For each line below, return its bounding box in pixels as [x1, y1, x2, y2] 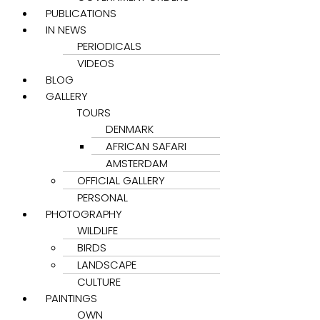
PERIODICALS [77, 38, 141, 54]
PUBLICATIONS [46, 5, 116, 21]
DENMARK [106, 121, 154, 136]
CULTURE [77, 274, 121, 289]
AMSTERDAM [106, 155, 168, 171]
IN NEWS [46, 21, 86, 37]
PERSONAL [77, 189, 128, 205]
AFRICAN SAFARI [106, 138, 186, 154]
